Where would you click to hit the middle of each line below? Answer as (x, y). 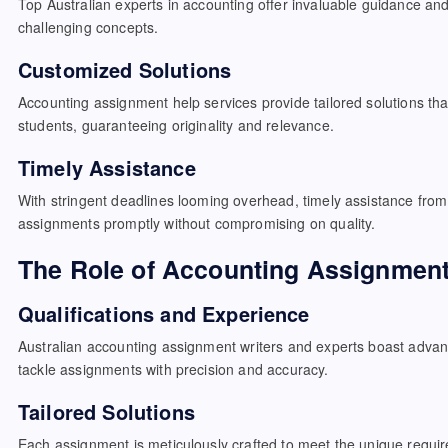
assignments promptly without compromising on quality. (197, 223)
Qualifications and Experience (164, 313)
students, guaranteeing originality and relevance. (176, 125)
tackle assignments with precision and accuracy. (173, 369)
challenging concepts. (88, 27)
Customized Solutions (125, 69)
